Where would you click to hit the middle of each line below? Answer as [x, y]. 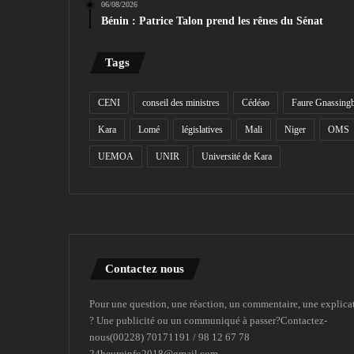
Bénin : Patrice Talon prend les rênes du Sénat [212, 21]
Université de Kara [237, 157]
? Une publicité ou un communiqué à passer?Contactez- [208, 321]
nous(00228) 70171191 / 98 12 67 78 [169, 337]
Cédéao [256, 103]
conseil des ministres [181, 103]
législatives [202, 130]
